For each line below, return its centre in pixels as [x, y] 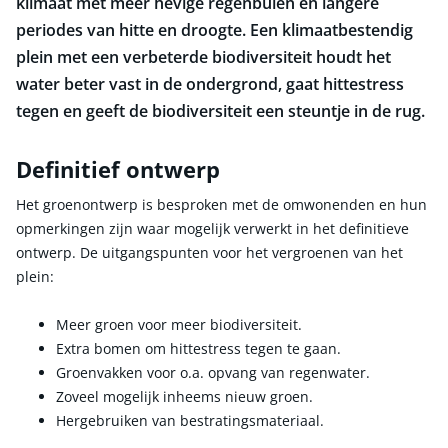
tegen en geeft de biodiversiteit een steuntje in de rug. [220, 111]
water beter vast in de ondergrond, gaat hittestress [210, 84]
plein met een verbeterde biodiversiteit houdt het [203, 57]
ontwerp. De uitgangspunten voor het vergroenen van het [209, 252]
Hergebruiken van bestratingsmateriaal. [190, 420]
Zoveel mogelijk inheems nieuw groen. [184, 396]
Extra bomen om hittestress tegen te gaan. [198, 348]
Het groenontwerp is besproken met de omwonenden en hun [221, 204]
